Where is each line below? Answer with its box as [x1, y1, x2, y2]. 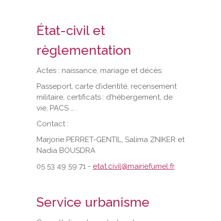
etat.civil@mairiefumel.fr [93, 161, 175, 171]
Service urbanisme [37, 194, 153, 210]
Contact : [37, 119, 69, 128]
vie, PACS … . [37, 103, 77, 112]
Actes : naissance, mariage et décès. [37, 66, 163, 75]
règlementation [37, 42, 131, 58]
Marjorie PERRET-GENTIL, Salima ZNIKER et [37, 135, 184, 144]
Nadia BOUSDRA [37, 146, 95, 155]
